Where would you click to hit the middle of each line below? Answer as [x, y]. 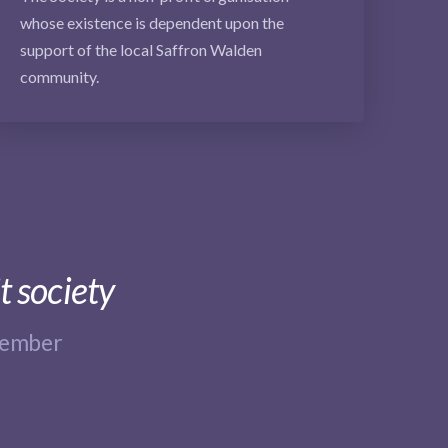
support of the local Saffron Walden [141, 50]
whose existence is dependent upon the [152, 23]
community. [59, 77]
